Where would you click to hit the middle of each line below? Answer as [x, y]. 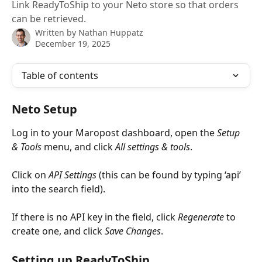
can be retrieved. [49, 19]
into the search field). [58, 189]
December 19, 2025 [73, 44]
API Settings [73, 175]
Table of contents [60, 75]
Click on [30, 175]
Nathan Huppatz [111, 32]
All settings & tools [153, 147]
